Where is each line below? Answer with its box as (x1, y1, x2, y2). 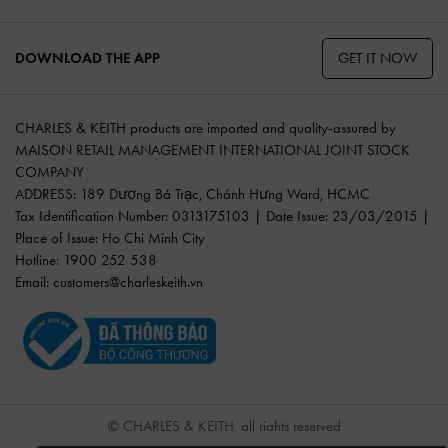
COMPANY (15, 162, 84, 181)
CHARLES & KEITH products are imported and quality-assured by (15, 118, 396, 137)
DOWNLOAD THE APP (15, 49, 160, 68)
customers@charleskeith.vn (53, 272, 203, 291)
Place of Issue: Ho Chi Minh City (15, 228, 205, 247)
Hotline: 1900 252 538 (15, 250, 157, 269)
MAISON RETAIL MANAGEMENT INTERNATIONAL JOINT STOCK (15, 140, 410, 159)
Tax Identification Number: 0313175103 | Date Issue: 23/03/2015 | (15, 206, 430, 225)
